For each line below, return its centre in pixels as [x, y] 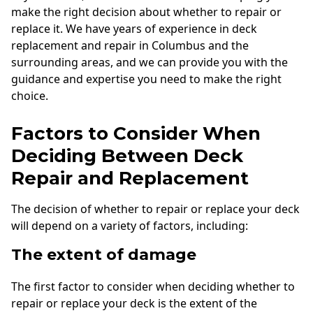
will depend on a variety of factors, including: [130, 226]
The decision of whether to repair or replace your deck [155, 209]
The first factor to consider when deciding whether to [153, 286]
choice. [30, 96]
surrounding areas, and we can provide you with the [150, 63]
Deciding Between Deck [127, 156]
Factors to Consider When [136, 134]
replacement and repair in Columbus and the [130, 46]
